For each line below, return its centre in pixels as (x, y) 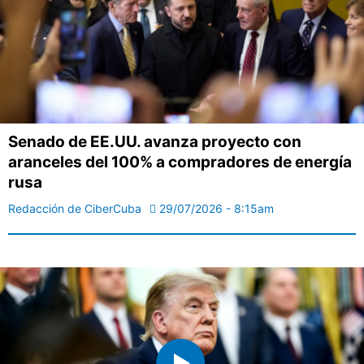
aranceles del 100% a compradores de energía (180, 162)
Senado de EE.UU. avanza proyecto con (155, 141)
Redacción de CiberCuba (75, 208)
